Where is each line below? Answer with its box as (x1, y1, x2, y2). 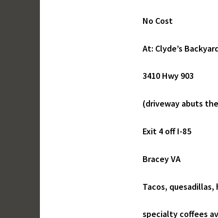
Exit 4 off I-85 (143, 126, 191, 137)
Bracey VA (143, 153, 181, 164)
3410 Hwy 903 (143, 70, 194, 82)
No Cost (143, 15, 173, 26)
